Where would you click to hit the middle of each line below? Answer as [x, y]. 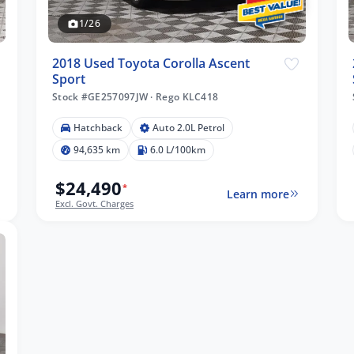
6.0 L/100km [178, 149]
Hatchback [98, 127]
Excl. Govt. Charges [94, 203]
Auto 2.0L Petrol [188, 127]
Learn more [258, 194]
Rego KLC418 [186, 96]
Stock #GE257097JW [102, 96]
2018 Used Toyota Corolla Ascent [151, 63]
